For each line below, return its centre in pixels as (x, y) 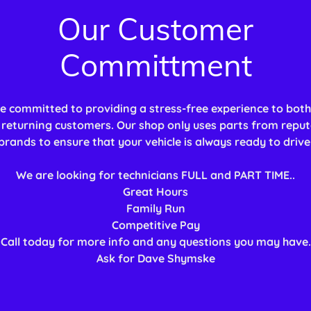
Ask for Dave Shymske (155, 259)
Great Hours (155, 192)
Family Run (155, 209)
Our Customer (155, 29)
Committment (155, 65)
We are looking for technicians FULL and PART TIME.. (155, 175)
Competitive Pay (155, 225)
